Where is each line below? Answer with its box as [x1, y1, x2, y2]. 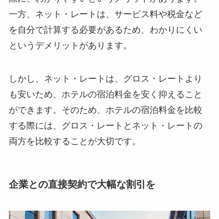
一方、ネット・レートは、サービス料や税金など [8, 9, 202, 20]
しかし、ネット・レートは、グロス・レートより [8, 74, 202, 84]
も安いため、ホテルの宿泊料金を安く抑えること [8, 89, 202, 100]
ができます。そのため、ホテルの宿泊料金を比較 [8, 105, 202, 115]
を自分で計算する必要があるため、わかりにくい [8, 25, 202, 35]
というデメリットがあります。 [8, 41, 132, 51]
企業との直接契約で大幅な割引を [8, 179, 155, 190]
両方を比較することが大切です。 [8, 136, 141, 147]
